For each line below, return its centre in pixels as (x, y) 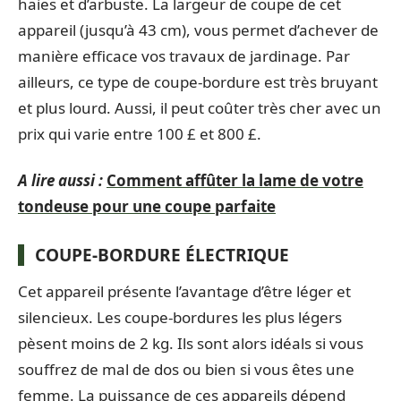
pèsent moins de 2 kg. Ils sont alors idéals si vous (191, 343)
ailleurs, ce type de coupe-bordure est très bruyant (198, 82)
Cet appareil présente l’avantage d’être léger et (184, 291)
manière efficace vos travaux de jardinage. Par (184, 56)
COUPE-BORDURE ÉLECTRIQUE (162, 255)
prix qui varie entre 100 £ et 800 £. (140, 134)
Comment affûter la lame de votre (235, 180)
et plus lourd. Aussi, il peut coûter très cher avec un (200, 108)
